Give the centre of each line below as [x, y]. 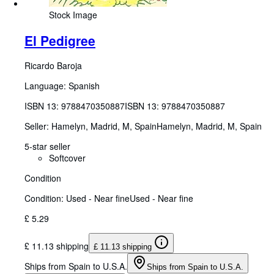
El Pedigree [60, 40]
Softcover [67, 158]
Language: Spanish [62, 86]
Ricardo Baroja [53, 66]
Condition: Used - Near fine [77, 198]
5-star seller [47, 146]
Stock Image [73, 15]
